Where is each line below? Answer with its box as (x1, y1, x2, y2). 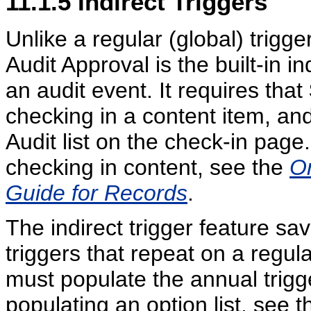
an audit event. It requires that (6, 77, 309, 103)
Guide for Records (6, 180, 187, 205)
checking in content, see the (6, 154, 289, 180)
